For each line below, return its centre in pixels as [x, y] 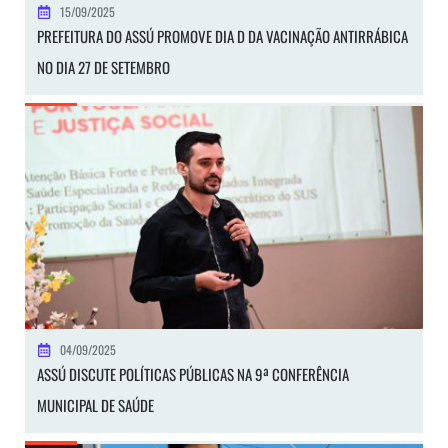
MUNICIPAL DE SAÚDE [95, 405]
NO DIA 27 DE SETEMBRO [103, 66]
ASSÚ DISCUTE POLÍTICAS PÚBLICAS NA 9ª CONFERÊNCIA [193, 374]
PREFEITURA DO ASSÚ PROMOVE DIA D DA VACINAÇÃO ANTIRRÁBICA [222, 35]
